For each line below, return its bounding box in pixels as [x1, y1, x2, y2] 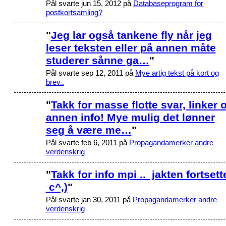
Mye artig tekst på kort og [135, 68, 219, 77]
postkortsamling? [45, 8, 102, 17]
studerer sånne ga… [45, 54, 149, 66]
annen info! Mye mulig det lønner [45, 111, 215, 123]
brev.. [45, 77, 64, 86]
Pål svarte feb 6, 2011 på [45, 138, 129, 147]
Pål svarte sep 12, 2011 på [45, 68, 135, 77]
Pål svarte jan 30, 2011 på [45, 195, 133, 204]
